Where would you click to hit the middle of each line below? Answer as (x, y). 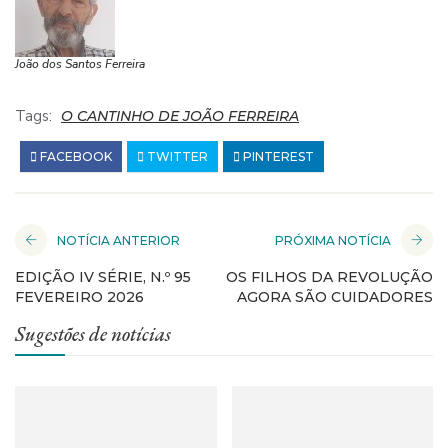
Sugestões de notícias (93, 333)
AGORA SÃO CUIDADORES (335, 296)
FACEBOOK (74, 156)
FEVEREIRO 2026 (79, 296)
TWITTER (176, 156)
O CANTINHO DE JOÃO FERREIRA (180, 115)
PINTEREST (277, 156)
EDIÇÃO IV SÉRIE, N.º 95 (103, 276)
